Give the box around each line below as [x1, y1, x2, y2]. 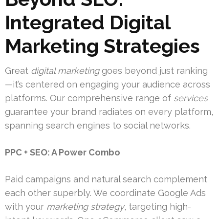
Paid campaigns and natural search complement [5, 174, 207, 185]
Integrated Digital [5, 11, 170, 34]
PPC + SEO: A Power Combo [5, 147, 120, 158]
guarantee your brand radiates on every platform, [5, 107, 213, 117]
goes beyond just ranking [99, 66, 208, 76]
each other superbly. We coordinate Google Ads [5, 188, 206, 198]
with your [5, 201, 46, 212]
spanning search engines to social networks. [5, 120, 191, 131]
